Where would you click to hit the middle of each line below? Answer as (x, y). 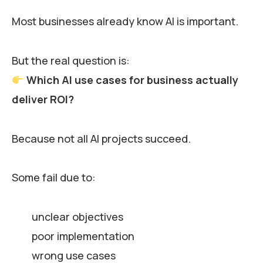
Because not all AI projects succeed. (101, 138)
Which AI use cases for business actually (132, 80)
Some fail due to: (54, 178)
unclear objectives (77, 217)
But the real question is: (71, 60)
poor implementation (83, 236)
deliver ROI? (43, 99)
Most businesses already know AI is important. (125, 21)
